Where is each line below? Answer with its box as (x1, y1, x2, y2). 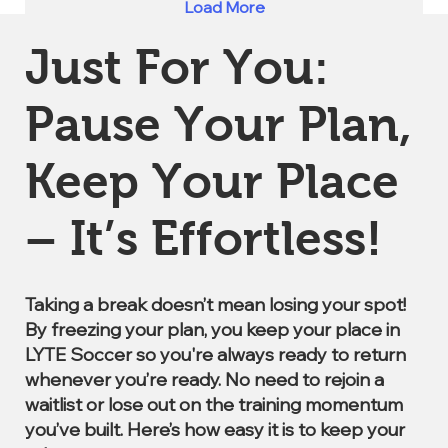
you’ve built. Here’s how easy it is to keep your (25, 418, 405, 441)
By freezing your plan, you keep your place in (25, 318, 400, 341)
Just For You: (25, 41, 329, 94)
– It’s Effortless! (25, 212, 382, 265)
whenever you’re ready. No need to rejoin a (25, 368, 384, 391)
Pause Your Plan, (25, 98, 412, 151)
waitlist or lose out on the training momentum (25, 393, 403, 416)
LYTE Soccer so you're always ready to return (25, 343, 406, 366)
